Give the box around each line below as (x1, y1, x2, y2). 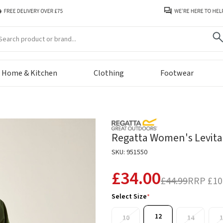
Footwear (160, 68, 194, 79)
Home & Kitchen (1, 68, 58, 79)
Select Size (111, 192, 147, 202)
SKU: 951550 (111, 147, 147, 158)
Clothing (94, 68, 124, 79)
